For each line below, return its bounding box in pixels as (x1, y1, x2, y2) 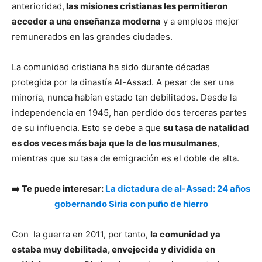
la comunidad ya (150, 228, 220, 240)
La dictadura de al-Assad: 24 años (105, 182, 250, 194)
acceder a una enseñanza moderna (12, 15, 161, 27)
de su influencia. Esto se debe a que (12, 122, 163, 133)
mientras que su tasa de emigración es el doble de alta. (12, 152, 239, 164)
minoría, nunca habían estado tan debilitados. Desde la (12, 91, 237, 103)
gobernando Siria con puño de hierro (54, 198, 208, 209)
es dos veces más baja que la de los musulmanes (12, 137, 217, 149)
